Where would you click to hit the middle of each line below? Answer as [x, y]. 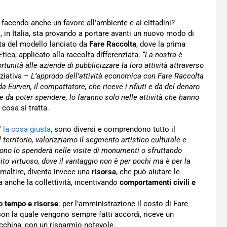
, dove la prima [161, 44]
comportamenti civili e [158, 182]
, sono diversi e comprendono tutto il [113, 129]
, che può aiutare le [148, 172]
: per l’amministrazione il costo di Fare [123, 204]
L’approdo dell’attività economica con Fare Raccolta [117, 76]
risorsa [104, 172]
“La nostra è [162, 55]
